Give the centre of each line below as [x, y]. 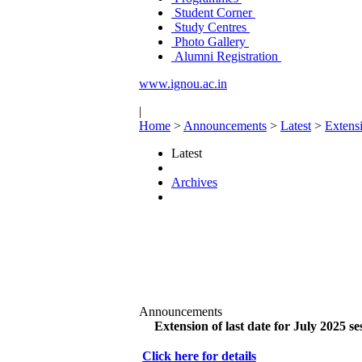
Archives [194, 182]
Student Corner [213, 13]
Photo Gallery [210, 42]
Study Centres [210, 27]
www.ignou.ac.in [183, 84]
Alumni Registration [226, 56]
